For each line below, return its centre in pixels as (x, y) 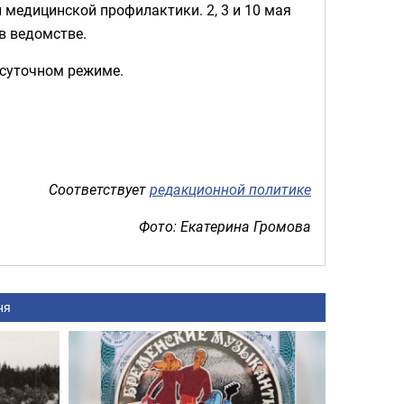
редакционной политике (230, 189)
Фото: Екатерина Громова (225, 226)
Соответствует (99, 189)
